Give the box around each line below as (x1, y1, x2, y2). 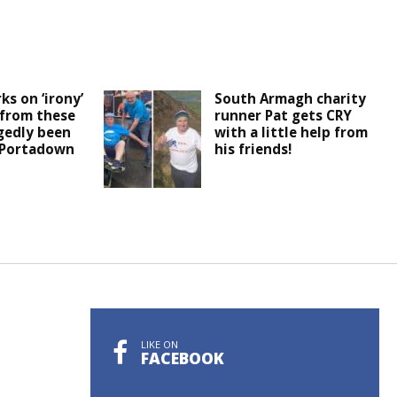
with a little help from (214, 123, 369, 142)
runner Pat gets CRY (214, 106, 353, 125)
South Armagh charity (214, 90, 367, 108)
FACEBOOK (141, 347, 224, 370)
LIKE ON (141, 338, 178, 352)
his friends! (214, 140, 292, 159)
